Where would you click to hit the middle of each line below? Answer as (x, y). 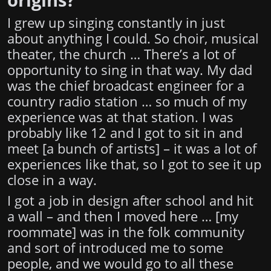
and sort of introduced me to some (115, 248)
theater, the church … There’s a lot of (121, 54)
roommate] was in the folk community (126, 232)
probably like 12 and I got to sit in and (125, 133)
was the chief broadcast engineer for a (126, 86)
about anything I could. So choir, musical (133, 39)
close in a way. (52, 180)
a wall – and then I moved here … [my (123, 217)
